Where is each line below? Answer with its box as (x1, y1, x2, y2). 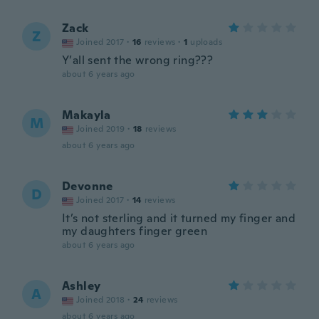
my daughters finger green (62, 224, 207, 239)
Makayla (62, 108, 111, 122)
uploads (190, 36, 223, 48)
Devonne (62, 179, 113, 194)
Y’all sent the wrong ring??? (62, 53, 214, 68)
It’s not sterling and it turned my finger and (62, 211, 296, 226)
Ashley (62, 278, 101, 293)
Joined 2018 (76, 294, 125, 305)
